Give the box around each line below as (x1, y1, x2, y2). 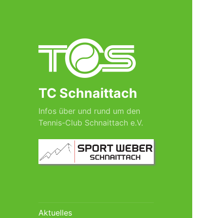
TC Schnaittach (38, 85, 138, 102)
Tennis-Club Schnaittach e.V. (38, 118, 144, 128)
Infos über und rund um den (38, 106, 141, 116)
